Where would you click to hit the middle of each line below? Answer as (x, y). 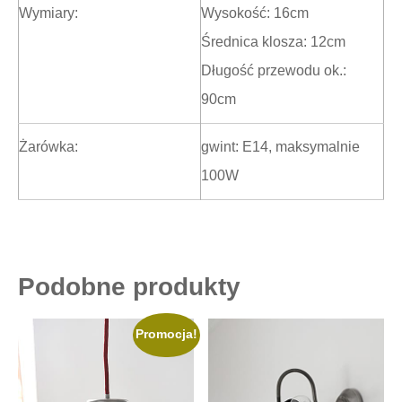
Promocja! (166, 335)
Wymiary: (48, 13)
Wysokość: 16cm (255, 13)
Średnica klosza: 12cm (273, 42)
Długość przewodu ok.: (274, 71)
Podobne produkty (129, 287)
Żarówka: (48, 147)
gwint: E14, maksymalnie (280, 147)
